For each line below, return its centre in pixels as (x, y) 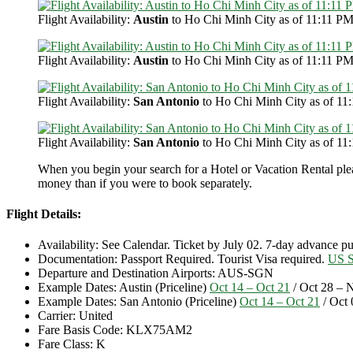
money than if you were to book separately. (145, 183)
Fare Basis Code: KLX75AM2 (115, 330)
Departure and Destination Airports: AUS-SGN (156, 273)
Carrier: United (75, 316)
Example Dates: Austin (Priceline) (124, 288)
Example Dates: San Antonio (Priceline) (139, 302)
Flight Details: (44, 214)
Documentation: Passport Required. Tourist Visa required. (183, 259)
